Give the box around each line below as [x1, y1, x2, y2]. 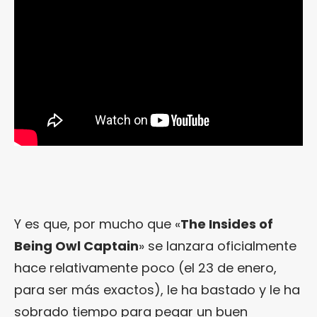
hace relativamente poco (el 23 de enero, [14, 259, 277, 277]
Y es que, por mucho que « [14, 215, 180, 234]
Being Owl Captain [14, 237, 139, 255]
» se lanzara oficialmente [139, 237, 296, 255]
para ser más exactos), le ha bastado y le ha [14, 281, 300, 299]
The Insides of [180, 215, 273, 234]
